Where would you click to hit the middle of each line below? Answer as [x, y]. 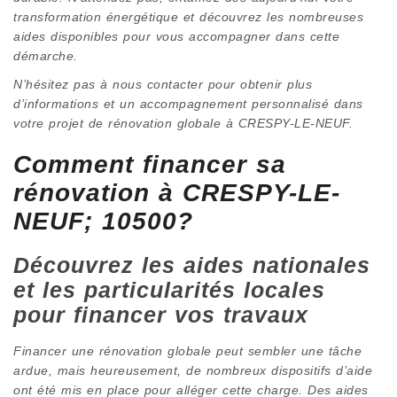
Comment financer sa [150, 164]
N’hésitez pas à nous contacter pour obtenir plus [163, 84]
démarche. [46, 55]
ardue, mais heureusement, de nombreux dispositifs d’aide [193, 370]
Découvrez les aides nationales [192, 265]
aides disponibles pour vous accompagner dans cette [176, 36]
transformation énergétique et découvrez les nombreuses [188, 16]
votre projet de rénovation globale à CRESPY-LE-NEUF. [183, 123]
